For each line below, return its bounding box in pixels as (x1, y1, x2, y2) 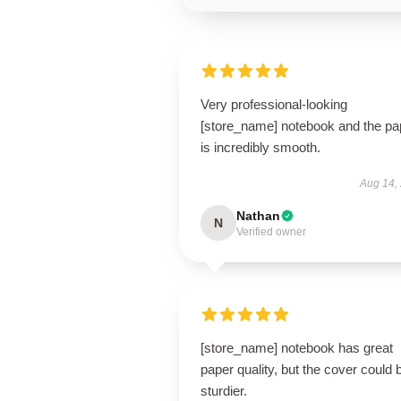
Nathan (236, 209, 280, 223)
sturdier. (200, 383, 247, 398)
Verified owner (236, 226, 306, 238)
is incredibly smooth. (200, 140, 320, 155)
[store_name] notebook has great (200, 340, 393, 355)
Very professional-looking (200, 97, 347, 112)
